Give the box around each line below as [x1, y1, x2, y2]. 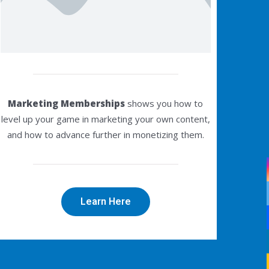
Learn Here [80, 196, 131, 208]
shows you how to [125, 97, 204, 109]
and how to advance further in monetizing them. [7, 128, 204, 141]
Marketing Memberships [8, 97, 125, 109]
